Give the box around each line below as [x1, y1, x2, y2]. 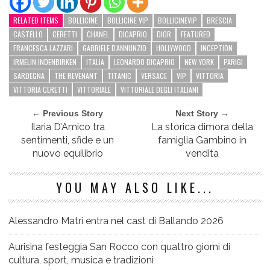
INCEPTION [201, 43, 233, 54]
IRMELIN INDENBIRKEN [13, 57, 77, 67]
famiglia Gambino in [158, 134, 247, 146]
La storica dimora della [151, 121, 254, 133]
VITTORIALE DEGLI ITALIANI [121, 84, 198, 95]
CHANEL [87, 29, 109, 40]
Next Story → [175, 108, 230, 119]
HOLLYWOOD [156, 43, 191, 54]
